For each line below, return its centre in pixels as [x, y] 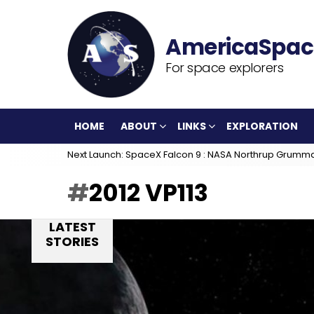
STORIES [72, 241]
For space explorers [225, 67]
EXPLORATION [262, 126]
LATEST [72, 227]
